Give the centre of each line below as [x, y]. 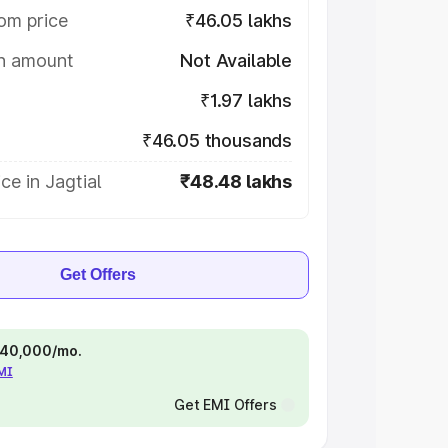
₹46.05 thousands [216, 140]
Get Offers [98, 274]
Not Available [236, 60]
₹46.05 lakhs [238, 20]
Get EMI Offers [225, 404]
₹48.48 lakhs [236, 181]
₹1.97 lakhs [245, 100]
